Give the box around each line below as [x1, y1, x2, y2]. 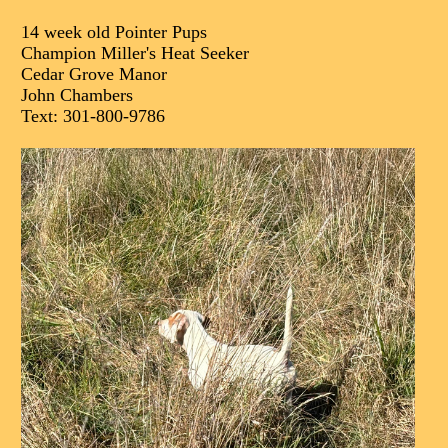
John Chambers [21, 85, 133, 105]
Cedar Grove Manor [21, 64, 167, 84]
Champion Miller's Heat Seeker [21, 43, 249, 63]
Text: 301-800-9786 [21, 106, 165, 126]
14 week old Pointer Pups [21, 22, 207, 42]
